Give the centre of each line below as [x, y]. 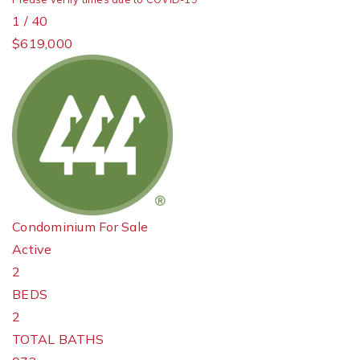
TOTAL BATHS [58, 339]
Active [32, 249]
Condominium [54, 227]
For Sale [123, 227]
